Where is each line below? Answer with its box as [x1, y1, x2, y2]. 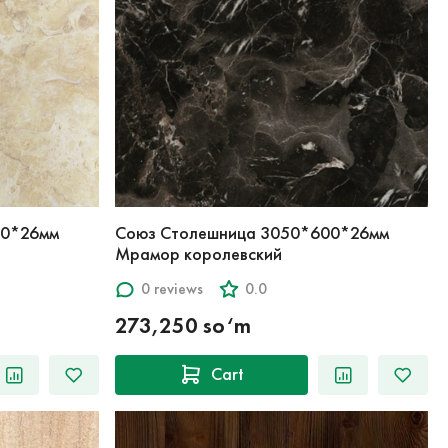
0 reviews [140, 279, 203, 299]
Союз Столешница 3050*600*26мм [114, 221, 389, 244]
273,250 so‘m [114, 311, 251, 339]
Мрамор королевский [114, 242, 282, 265]
